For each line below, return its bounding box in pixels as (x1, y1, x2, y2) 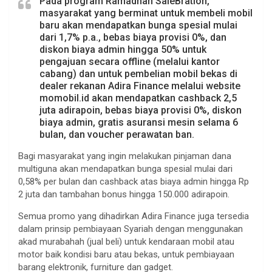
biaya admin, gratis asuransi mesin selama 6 (39, 116, 238, 128)
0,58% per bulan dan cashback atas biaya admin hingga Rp (18, 175, 249, 187)
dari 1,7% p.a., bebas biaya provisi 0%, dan (39, 31, 226, 43)
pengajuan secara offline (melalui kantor (39, 55, 220, 67)
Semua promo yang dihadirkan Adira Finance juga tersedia (18, 210, 249, 222)
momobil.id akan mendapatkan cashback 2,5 (39, 92, 237, 104)
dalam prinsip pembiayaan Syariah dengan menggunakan (18, 223, 243, 234)
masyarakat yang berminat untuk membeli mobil (39, 7, 253, 19)
